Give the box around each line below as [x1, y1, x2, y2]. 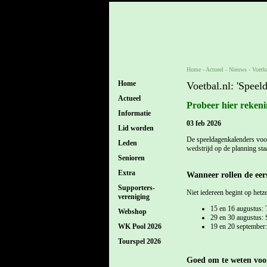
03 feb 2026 [186, 119, 221, 128]
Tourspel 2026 [117, 237, 161, 246]
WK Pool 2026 [117, 222, 162, 231]
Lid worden [117, 124, 154, 132]
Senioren [117, 154, 145, 162]
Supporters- [117, 184, 155, 192]
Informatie [117, 109, 151, 117]
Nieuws [228, 66, 247, 73]
